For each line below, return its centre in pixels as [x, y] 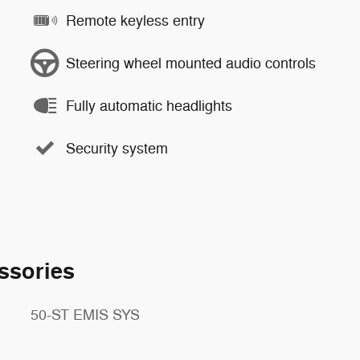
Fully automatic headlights [149, 106]
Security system [117, 148]
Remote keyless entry [135, 20]
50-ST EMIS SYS [85, 315]
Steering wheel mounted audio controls [191, 63]
